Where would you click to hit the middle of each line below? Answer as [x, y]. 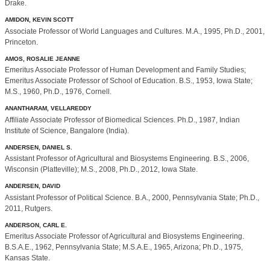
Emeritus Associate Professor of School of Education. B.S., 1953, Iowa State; [129, 81]
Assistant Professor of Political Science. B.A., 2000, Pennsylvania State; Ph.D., [132, 197]
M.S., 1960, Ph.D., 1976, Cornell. [58, 92]
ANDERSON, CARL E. [36, 225]
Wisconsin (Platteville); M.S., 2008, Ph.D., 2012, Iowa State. [101, 170]
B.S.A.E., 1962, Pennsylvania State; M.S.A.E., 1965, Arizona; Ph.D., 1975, [124, 247]
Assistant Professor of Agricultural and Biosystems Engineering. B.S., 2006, [127, 159]
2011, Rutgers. [29, 208]
